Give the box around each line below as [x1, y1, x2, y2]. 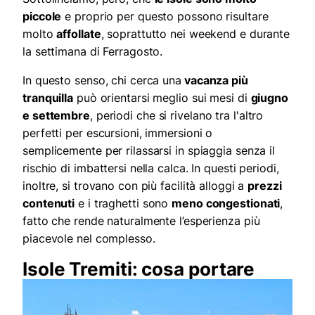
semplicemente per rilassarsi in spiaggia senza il [22, 143, 276, 158]
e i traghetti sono [75, 196, 172, 211]
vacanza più [181, 73, 248, 88]
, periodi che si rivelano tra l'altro [89, 108, 264, 123]
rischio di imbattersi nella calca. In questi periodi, [22, 161, 279, 176]
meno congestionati [172, 196, 281, 211]
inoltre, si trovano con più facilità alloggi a [22, 179, 248, 193]
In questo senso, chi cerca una [22, 73, 181, 88]
